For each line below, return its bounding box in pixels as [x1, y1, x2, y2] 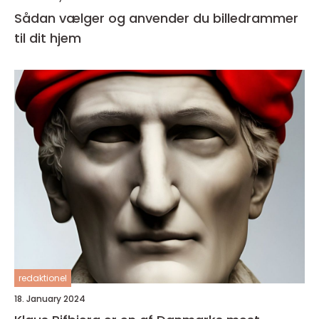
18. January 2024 [14, 293, 85, 305]
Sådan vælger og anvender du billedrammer [14, 9, 298, 27]
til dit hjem [14, 29, 81, 47]
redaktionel [19, 272, 67, 284]
